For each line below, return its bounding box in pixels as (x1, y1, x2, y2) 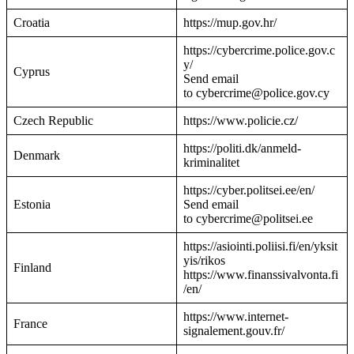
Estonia (13, 198, 51, 212)
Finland (13, 261, 51, 275)
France (13, 317, 47, 331)
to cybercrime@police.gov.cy (183, 86, 330, 100)
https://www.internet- (183, 310, 288, 324)
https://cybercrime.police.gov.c (183, 43, 335, 58)
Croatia (13, 16, 50, 30)
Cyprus (13, 65, 50, 79)
